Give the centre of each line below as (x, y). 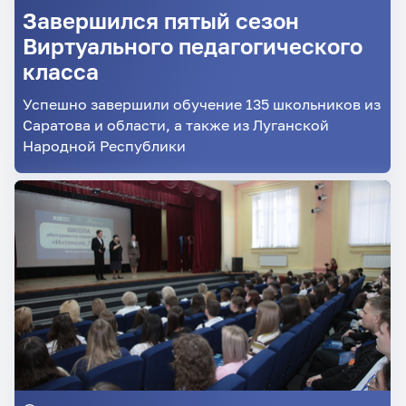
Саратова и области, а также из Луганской (175, 124)
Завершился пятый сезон (160, 20)
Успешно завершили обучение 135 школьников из (201, 103)
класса (60, 71)
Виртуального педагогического (192, 46)
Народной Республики (104, 145)
